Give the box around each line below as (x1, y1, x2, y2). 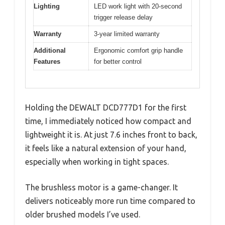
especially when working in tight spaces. (25, 157, 169, 166)
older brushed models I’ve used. (25, 209, 140, 219)
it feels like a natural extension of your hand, (25, 143, 186, 153)
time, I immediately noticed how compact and (25, 116, 191, 126)
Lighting (34, 3, 60, 11)
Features (34, 58, 60, 66)
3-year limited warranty (94, 30, 160, 38)
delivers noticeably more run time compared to (25, 196, 195, 205)
